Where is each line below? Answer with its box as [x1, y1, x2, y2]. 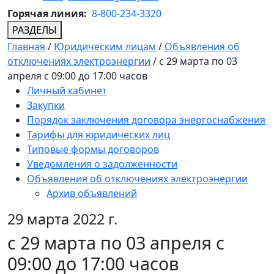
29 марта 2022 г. [7, 209, 117, 229]
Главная [7, 40, 45, 54]
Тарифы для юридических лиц [27, 128, 170, 142]
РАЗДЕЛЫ [12, 23, 57, 37]
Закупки [27, 98, 65, 113]
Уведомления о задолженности [27, 157, 177, 171]
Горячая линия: [7, 7, 89, 21]
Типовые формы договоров [27, 143, 159, 157]
